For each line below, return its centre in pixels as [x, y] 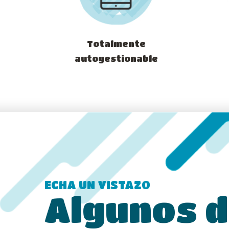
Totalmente [117, 44]
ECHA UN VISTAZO [97, 185]
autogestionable [117, 59]
